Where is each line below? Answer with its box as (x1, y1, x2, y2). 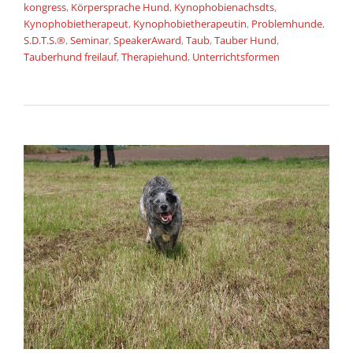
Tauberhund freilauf (24, 50, 117, 65)
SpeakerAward (113, 33, 181, 48)
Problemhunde (251, 17, 322, 32)
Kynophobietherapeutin (133, 17, 247, 32)
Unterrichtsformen (192, 50, 280, 65)
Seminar (70, 33, 109, 48)
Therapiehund (121, 50, 188, 65)
